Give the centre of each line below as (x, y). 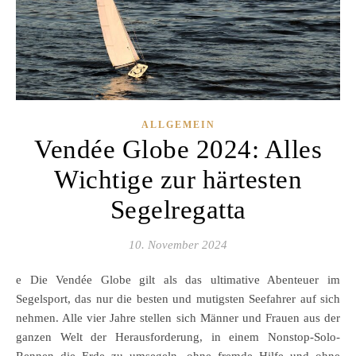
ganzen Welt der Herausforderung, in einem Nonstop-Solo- (178, 337)
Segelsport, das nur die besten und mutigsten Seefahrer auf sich (178, 298)
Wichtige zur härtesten (178, 179)
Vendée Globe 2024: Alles (178, 149)
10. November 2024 (178, 244)
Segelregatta (178, 209)
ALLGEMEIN (178, 124)
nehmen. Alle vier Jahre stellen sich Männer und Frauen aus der (178, 317)
